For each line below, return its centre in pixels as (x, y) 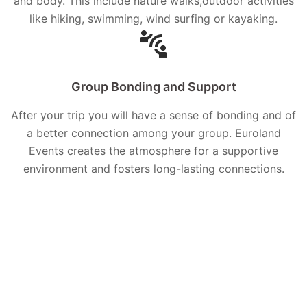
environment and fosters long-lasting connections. (153, 169)
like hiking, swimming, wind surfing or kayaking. (153, 19)
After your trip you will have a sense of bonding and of (153, 115)
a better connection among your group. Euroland (153, 133)
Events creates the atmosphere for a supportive (153, 151)
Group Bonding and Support (153, 87)
